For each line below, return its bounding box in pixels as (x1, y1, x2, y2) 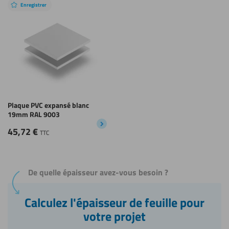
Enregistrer (24, 1, 47, 9)
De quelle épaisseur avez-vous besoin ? (28, 166, 168, 178)
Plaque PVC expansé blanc (8, 100, 89, 110)
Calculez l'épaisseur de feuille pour (25, 193, 204, 212)
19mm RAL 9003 (8, 109, 60, 120)
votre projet (83, 207, 146, 225)
